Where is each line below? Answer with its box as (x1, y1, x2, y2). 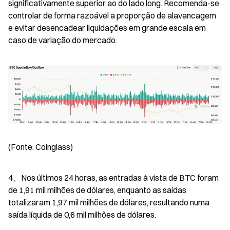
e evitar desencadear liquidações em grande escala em (8, 23, 206, 33)
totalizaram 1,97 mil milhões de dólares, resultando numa (8, 197, 209, 207)
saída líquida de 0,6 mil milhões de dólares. (8, 209, 156, 220)
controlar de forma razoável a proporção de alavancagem (8, 10, 216, 21)
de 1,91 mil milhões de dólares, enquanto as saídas (8, 184, 186, 195)
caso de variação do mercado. (8, 35, 117, 46)
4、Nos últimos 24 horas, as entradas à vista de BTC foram (8, 172, 219, 183)
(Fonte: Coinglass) (8, 141, 73, 152)
